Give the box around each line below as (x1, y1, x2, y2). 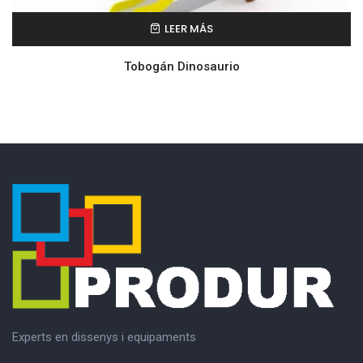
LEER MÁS (164, 21, 213, 37)
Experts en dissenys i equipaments (12, 330, 196, 345)
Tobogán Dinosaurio (123, 59, 240, 75)
